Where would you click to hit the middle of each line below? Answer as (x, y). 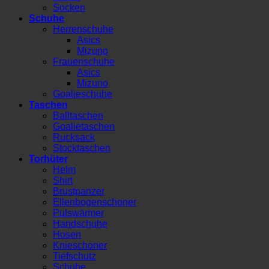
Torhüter (48, 159)
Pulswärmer (78, 213)
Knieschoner (80, 245)
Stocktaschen (82, 148)
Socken (69, 7)
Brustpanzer (79, 191)
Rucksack (74, 137)
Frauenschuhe (84, 61)
